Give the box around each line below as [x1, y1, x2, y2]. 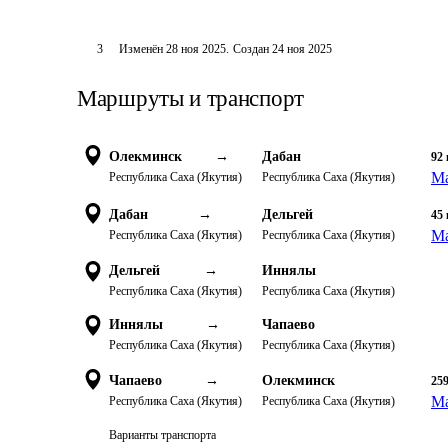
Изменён [118, 42, 166, 56]
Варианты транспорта [109, 428, 216, 442]
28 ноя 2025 [165, 42, 226, 56]
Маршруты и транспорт [77, 86, 304, 111]
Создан [232, 42, 269, 56]
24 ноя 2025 [271, 42, 332, 56]
